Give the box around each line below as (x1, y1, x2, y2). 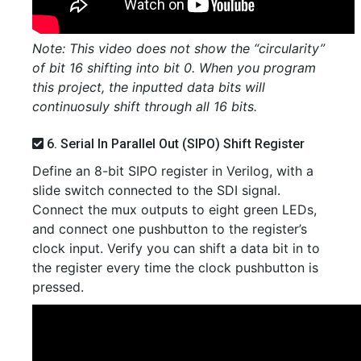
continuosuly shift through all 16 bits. (32, 98, 257, 114)
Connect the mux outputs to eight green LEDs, (32, 201, 317, 218)
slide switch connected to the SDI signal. (32, 181, 280, 198)
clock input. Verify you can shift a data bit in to (32, 239, 320, 256)
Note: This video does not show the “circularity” (32, 39, 325, 56)
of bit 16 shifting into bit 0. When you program (32, 59, 316, 76)
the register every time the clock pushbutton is (32, 259, 318, 276)
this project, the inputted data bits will (32, 78, 265, 95)
